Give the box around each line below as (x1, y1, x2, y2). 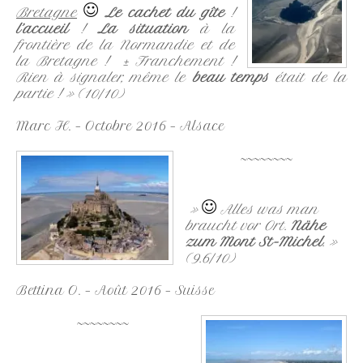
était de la (269, 70, 348, 85)
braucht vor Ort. (186, 218, 291, 233)
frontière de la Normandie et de (16, 37, 235, 53)
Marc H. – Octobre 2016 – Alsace (16, 118, 224, 134)
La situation (97, 21, 188, 36)
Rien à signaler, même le (16, 70, 193, 85)
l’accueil (16, 21, 68, 36)
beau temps (192, 70, 270, 85)
